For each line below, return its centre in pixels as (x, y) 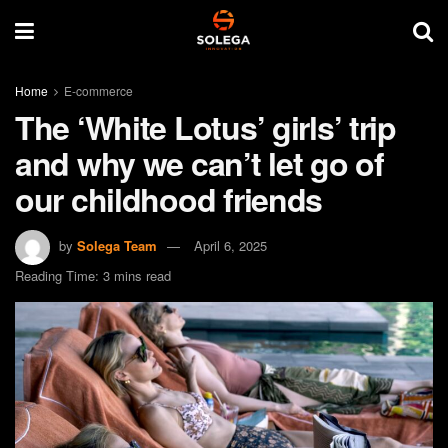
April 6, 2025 (230, 245)
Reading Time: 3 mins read (93, 275)
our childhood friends (169, 199)
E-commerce (98, 90)
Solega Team (117, 245)
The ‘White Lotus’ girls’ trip (205, 127)
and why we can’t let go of (199, 163)
